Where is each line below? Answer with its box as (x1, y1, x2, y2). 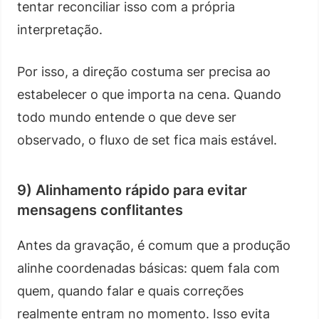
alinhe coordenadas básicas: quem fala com (17, 260, 280, 276)
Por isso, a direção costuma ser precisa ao (17, 63, 271, 79)
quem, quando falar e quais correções (17, 283, 244, 298)
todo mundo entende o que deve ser (17, 109, 236, 125)
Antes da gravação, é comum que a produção (17, 237, 291, 253)
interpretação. (17, 21, 103, 37)
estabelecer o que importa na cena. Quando (17, 86, 281, 102)
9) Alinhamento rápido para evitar (17, 181, 247, 199)
